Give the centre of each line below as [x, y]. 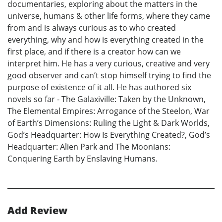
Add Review [37, 210]
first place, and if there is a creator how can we [94, 51]
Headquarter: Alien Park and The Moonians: [89, 146]
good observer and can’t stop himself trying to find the [109, 75]
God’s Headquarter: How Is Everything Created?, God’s [109, 135]
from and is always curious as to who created [92, 28]
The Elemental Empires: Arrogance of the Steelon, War [109, 111]
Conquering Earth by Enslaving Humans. [83, 158]
